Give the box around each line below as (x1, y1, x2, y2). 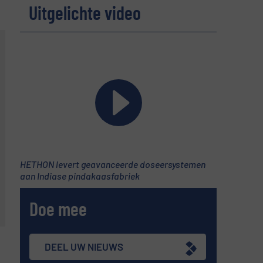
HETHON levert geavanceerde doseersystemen (19, 158, 205, 170)
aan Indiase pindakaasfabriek (19, 170, 140, 181)
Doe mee (29, 197, 87, 220)
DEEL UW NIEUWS (45, 241, 124, 253)
